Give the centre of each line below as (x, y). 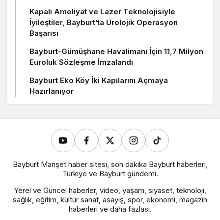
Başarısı (44, 33)
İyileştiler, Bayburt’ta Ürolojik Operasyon (104, 22)
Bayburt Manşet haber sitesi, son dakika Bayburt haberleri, (110, 164)
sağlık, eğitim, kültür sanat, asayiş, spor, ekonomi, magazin (110, 199)
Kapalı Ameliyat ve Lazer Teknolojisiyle (102, 11)
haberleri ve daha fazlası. (110, 209)
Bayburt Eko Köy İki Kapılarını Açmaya (99, 80)
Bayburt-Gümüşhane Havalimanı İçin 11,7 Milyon (116, 51)
